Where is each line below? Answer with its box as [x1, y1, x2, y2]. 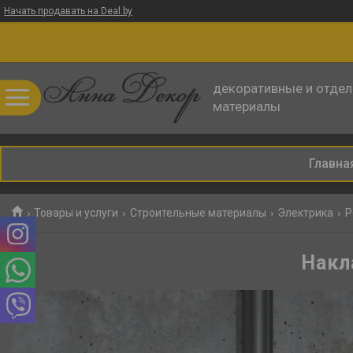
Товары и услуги [34, 206, 119, 219]
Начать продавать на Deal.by [4, 6, 132, 17]
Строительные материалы [129, 206, 266, 219]
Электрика [277, 206, 334, 219]
